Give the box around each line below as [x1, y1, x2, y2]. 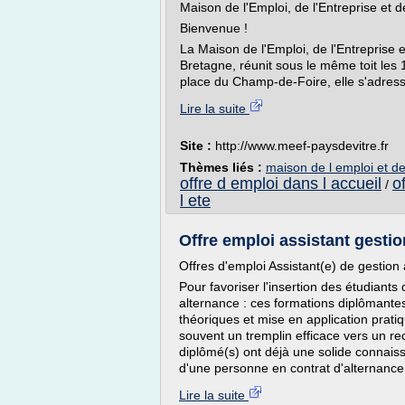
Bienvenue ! [180, 21, 248, 35]
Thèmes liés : [180, 160, 266, 174]
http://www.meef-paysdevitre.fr [215, 138, 389, 153]
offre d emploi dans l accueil [180, 174, 381, 193]
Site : [180, 138, 215, 153]
